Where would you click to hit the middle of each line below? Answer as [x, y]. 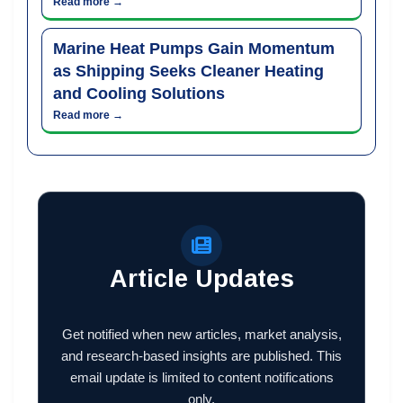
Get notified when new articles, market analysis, [201, 334]
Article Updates [201, 278]
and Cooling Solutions [139, 93]
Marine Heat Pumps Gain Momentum [194, 48]
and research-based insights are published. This [201, 355]
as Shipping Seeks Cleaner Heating [188, 71]
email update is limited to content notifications [201, 377]
